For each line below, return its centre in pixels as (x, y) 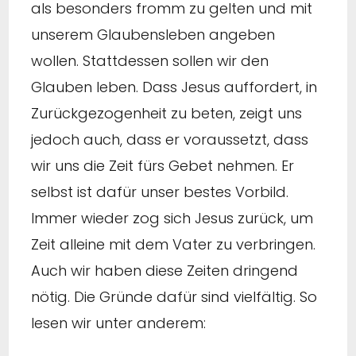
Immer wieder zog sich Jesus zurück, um (172, 218)
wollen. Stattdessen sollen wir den (150, 60)
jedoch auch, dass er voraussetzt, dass (170, 139)
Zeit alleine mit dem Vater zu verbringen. (173, 244)
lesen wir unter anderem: (118, 323)
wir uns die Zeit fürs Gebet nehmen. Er (163, 165)
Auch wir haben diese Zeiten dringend (164, 270)
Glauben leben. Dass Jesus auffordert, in (174, 87)
